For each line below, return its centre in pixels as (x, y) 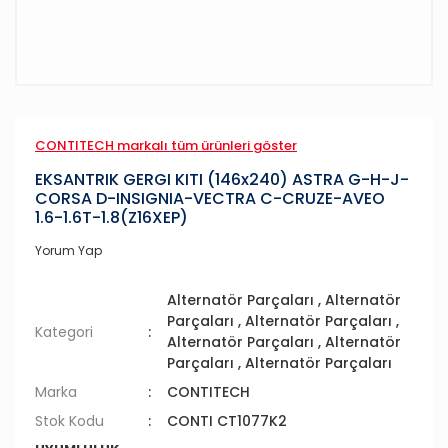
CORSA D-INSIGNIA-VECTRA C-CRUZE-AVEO (210, 198)
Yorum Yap (68, 250)
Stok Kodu (69, 421)
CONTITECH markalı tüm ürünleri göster (166, 145)
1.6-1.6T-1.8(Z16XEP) (111, 217)
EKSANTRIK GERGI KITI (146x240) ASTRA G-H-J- (222, 179)
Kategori (64, 331)
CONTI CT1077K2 (227, 421)
